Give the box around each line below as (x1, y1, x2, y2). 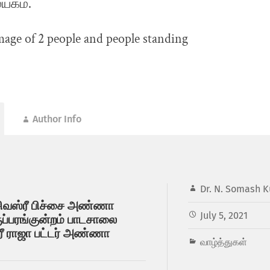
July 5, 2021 (199, 210, 248, 222)
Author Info (33, 113, 81, 125)
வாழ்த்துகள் (199, 236, 247, 248)
